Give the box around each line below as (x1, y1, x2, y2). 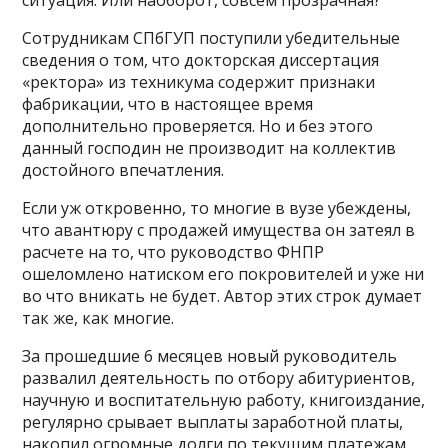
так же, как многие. (22, 307, 175, 330)
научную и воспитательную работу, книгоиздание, (22, 389, 426, 412)
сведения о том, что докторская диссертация (22, 49, 380, 72)
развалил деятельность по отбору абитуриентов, (22, 367, 416, 390)
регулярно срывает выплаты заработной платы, (22, 411, 404, 434)
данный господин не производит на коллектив (22, 137, 397, 160)
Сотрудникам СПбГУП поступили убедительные (22, 27, 401, 50)
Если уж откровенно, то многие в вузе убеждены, (22, 197, 412, 220)
